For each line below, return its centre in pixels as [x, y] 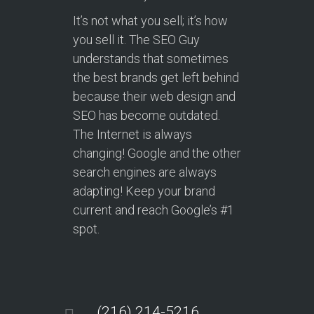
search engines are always [145, 172]
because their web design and [154, 96]
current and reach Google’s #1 [153, 210]
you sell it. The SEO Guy [136, 39]
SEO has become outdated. [146, 115]
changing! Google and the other [157, 153]
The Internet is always [132, 134]
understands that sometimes [151, 58]
